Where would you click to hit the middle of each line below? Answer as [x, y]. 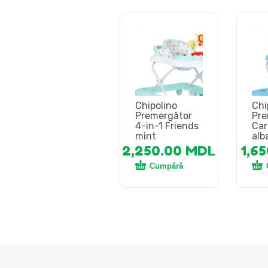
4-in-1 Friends [167, 126]
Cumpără [166, 166]
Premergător [163, 115]
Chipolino [156, 105]
